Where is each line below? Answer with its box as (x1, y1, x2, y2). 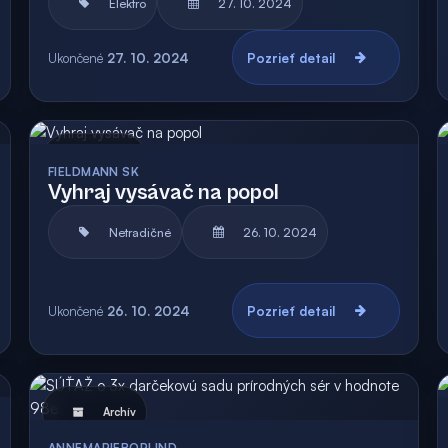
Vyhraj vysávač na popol (47, 180, 279, 205)
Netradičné (108, 224, 171, 240)
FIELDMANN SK (47, 164, 140, 179)
